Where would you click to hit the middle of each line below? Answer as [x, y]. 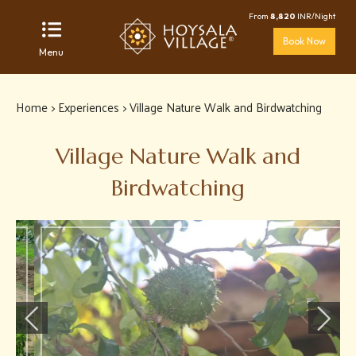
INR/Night [316, 16]
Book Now [305, 41]
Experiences [89, 107]
